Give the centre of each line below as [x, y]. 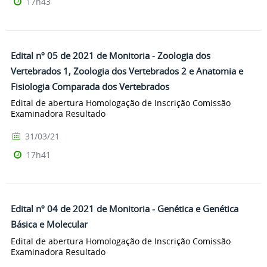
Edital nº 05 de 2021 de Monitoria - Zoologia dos [111, 55]
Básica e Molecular [49, 224]
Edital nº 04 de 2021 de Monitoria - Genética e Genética [125, 209]
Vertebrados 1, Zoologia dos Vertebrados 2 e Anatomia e [127, 71]
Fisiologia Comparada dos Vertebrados [90, 86]
